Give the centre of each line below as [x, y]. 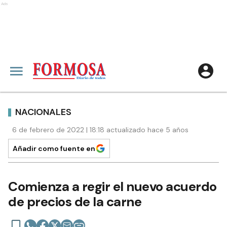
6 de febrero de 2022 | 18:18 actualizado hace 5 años [100, 130]
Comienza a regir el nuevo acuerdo [112, 186]
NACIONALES [43, 112]
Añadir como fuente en [54, 148]
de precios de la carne [75, 202]
